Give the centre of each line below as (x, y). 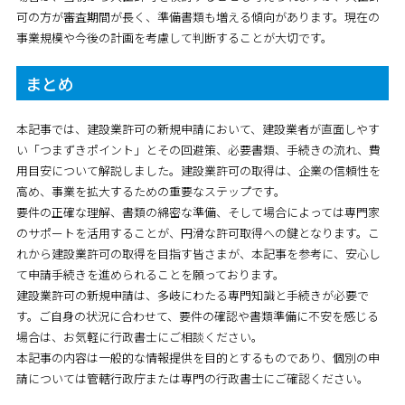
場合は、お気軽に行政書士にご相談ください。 (139, 337)
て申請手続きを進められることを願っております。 (150, 275)
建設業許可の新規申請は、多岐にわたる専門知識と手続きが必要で (192, 296)
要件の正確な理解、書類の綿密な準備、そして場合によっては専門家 (198, 212)
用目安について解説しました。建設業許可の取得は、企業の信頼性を (198, 171)
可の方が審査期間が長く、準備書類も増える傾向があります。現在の (198, 17)
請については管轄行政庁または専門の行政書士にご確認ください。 (192, 379)
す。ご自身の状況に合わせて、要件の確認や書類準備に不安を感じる (197, 316)
